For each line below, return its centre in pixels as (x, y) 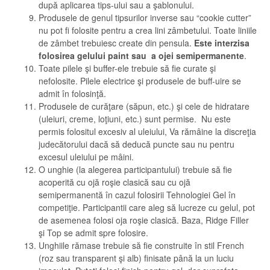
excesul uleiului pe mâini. (86, 157)
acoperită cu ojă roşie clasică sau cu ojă (115, 182)
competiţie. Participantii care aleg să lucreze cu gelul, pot (147, 207)
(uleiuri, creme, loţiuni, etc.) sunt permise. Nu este (135, 119)
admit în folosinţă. (72, 93)
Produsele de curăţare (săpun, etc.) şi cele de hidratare (144, 106)
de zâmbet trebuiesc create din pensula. (116, 43)
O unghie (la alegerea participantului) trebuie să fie (135, 169)
